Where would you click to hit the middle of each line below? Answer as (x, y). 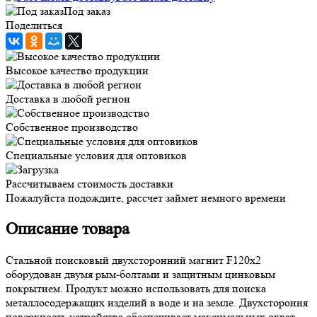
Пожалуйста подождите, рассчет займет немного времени (146, 197)
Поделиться (34, 25)
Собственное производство (72, 127)
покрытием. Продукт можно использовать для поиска (136, 288)
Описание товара (68, 229)
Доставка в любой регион (68, 98)
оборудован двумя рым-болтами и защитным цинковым (140, 274)
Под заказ (87, 11)
